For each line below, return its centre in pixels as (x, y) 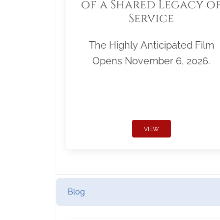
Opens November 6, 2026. (151, 61)
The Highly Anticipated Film (151, 45)
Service (151, 19)
